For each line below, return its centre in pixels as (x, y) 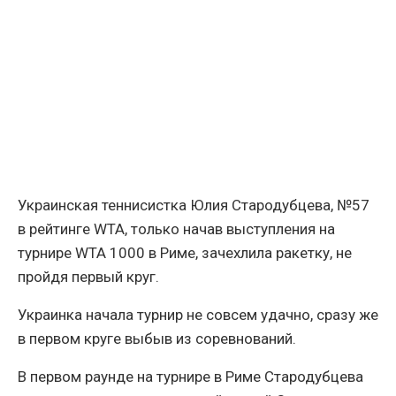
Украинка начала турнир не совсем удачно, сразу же (198, 315)
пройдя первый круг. (88, 277)
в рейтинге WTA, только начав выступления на (176, 229)
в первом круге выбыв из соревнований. (157, 339)
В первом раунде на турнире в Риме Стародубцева (190, 377)
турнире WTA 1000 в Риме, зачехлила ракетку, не (185, 253)
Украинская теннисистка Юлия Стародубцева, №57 (194, 206)
